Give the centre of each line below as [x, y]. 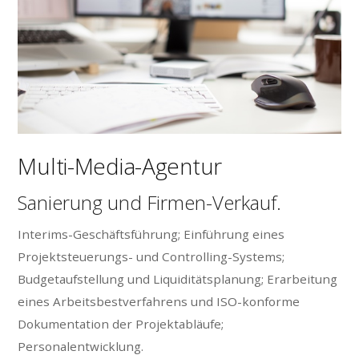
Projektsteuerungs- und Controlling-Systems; [151, 256]
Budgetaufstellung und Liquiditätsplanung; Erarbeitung [178, 278]
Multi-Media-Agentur [120, 166]
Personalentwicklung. [81, 346]
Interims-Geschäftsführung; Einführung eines [151, 234]
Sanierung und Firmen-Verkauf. [150, 203]
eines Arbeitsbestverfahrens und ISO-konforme [159, 301]
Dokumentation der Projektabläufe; [121, 323]
